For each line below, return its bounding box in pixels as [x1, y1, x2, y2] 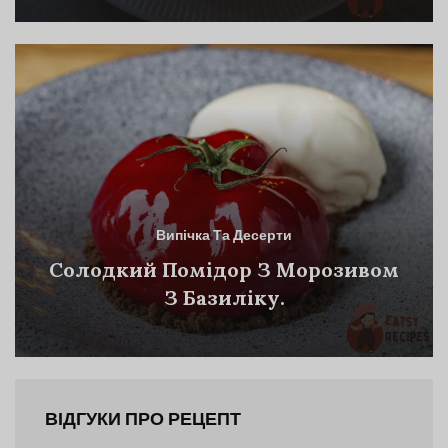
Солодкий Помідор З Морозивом [49, 257, 399, 283]
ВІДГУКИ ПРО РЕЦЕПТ [45, 405, 241, 435]
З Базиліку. [163, 285, 285, 311]
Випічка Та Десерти [156, 225, 292, 249]
